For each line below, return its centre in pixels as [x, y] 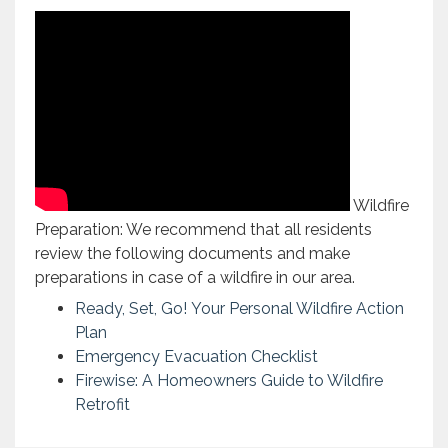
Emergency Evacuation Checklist [196, 357]
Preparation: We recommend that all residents [203, 230]
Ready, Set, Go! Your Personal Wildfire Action [239, 309]
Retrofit [102, 405]
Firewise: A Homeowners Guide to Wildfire [229, 381]
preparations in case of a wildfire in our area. [195, 278]
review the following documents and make [192, 254]
